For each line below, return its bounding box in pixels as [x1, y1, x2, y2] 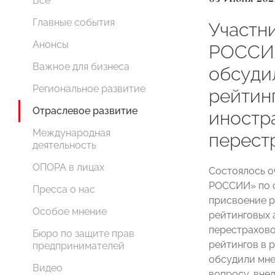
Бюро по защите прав [33, 228, 134, 239]
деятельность [33, 139, 96, 151]
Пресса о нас [33, 184, 95, 195]
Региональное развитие [33, 83, 145, 95]
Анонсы [33, 39, 69, 50]
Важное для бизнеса [33, 61, 130, 72]
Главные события [33, 17, 115, 28]
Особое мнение [33, 206, 107, 217]
